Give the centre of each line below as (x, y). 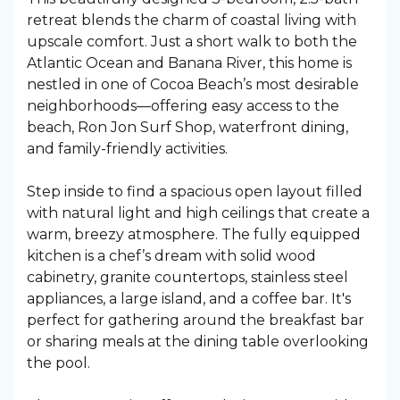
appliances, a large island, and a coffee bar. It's (189, 299)
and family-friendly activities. (129, 149)
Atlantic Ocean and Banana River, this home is (189, 63)
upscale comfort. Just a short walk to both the (192, 42)
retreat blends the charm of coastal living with (192, 20)
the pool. (60, 363)
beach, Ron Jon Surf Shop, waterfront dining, (187, 127)
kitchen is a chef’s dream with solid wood (171, 256)
